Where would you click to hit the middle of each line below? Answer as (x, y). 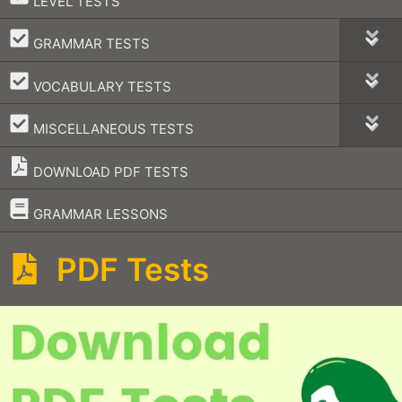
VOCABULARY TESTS (100, 86)
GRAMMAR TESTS (89, 43)
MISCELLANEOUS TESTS (111, 128)
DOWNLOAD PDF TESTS (109, 171)
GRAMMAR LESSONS (98, 214)
